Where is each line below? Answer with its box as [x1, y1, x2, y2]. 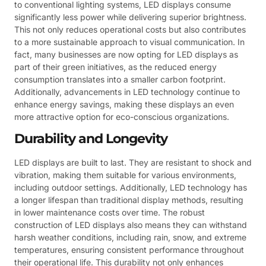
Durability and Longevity [14, 131, 167, 147]
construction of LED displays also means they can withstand [14, 220, 247, 230]
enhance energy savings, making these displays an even [14, 99, 234, 109]
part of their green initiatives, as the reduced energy [14, 61, 217, 72]
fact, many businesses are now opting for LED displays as [14, 49, 238, 59]
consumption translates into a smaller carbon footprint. [14, 74, 226, 84]
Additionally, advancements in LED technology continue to [14, 86, 240, 97]
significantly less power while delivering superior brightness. [14, 11, 246, 22]
